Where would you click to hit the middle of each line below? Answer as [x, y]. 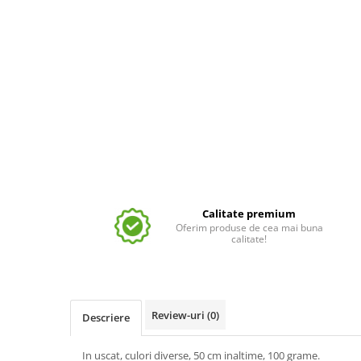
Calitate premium [249, 214]
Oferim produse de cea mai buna [249, 228]
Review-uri [179, 315]
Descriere [106, 317]
